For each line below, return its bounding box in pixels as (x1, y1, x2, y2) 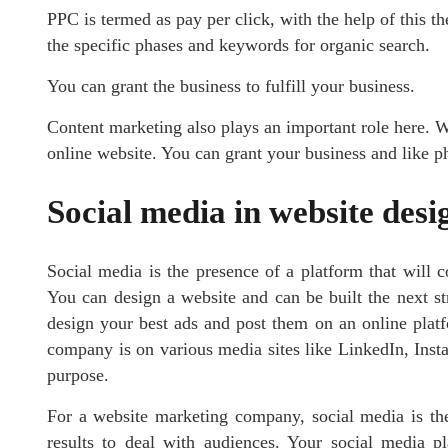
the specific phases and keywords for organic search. (47, 34, 430, 55)
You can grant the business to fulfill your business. (47, 75, 415, 96)
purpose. (47, 365, 109, 386)
